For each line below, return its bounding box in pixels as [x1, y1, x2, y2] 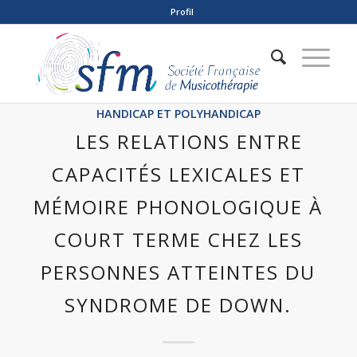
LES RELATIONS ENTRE [75, 128, 303, 155]
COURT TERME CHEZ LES [53, 226, 303, 253]
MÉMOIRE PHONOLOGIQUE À [33, 194, 324, 220]
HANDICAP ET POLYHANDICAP [96, 106, 261, 121]
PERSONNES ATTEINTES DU [41, 259, 316, 285]
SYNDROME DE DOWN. [65, 292, 292, 318]
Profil [171, 6, 194, 18]
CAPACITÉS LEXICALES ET [51, 161, 305, 187]
